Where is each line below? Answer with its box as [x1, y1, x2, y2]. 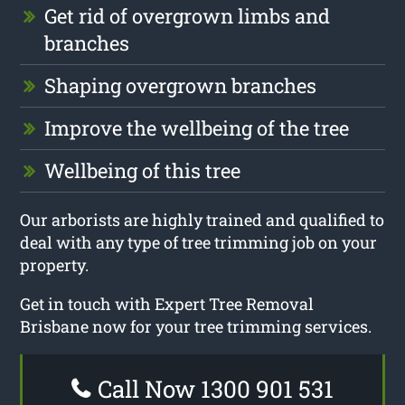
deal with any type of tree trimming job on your [20, 231, 378, 253]
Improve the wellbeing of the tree [44, 114, 350, 141]
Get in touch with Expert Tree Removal [20, 292, 315, 315]
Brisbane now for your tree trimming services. [20, 315, 372, 337]
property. [20, 253, 89, 276]
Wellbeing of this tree [44, 156, 241, 184]
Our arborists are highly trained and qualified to [20, 208, 385, 231]
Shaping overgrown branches [44, 71, 317, 99]
